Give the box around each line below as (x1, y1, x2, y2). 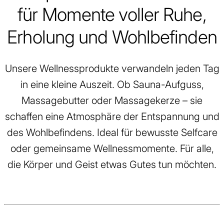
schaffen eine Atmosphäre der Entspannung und (4, 109, 219, 123)
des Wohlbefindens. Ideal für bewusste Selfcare (6, 125, 217, 139)
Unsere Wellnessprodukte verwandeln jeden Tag (4, 61, 219, 75)
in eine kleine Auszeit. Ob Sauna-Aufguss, (20, 77, 204, 91)
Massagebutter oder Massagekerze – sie (21, 93, 202, 107)
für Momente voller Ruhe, (17, 1, 206, 26)
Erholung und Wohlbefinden (7, 24, 217, 49)
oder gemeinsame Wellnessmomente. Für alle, (10, 141, 214, 155)
